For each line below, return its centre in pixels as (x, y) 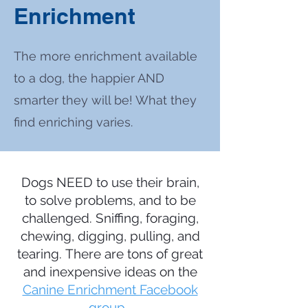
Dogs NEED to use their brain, (110, 182)
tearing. (41, 254)
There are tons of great (134, 254)
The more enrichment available (106, 56)
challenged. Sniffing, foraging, (110, 218)
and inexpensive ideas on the (110, 272)
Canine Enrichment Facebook (110, 289)
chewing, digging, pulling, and (110, 236)
